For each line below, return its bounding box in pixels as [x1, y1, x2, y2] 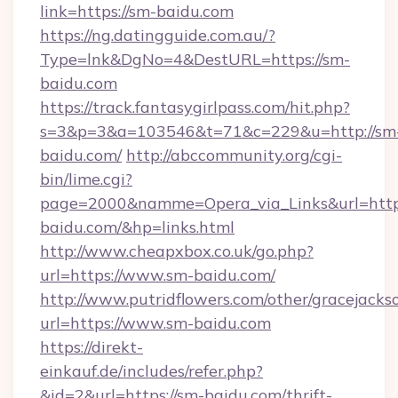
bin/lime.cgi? [40, 169, 132, 189]
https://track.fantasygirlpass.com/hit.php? [40, 97, 350, 117]
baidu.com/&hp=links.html [40, 217, 235, 237]
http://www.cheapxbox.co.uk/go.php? [40, 241, 314, 261]
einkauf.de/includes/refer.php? [40, 361, 263, 381]
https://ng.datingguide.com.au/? [40, 25, 275, 45]
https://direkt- [40, 337, 143, 357]
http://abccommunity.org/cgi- [126, 145, 342, 165]
